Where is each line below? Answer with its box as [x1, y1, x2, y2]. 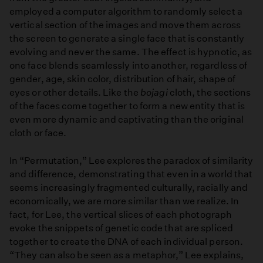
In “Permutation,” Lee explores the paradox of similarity [9, 154, 254, 166]
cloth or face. [9, 127, 67, 139]
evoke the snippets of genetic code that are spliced [9, 222, 233, 234]
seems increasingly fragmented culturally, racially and [9, 181, 248, 193]
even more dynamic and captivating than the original [9, 114, 244, 126]
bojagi [140, 87, 168, 99]
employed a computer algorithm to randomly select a [9, 6, 242, 18]
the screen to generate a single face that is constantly [9, 33, 245, 45]
